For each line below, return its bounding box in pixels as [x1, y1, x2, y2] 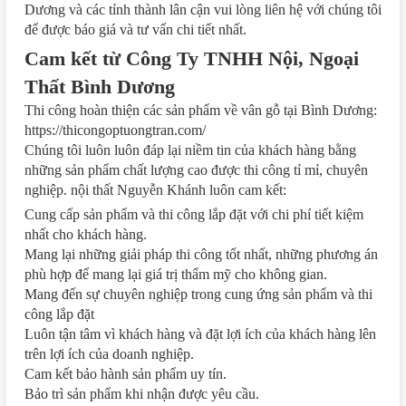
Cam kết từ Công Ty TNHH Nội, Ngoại [24, 46, 359, 70]
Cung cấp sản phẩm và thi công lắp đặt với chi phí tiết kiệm [24, 206, 363, 222]
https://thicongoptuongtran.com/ [24, 121, 206, 138]
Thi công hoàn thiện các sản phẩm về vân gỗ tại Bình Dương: [24, 101, 377, 118]
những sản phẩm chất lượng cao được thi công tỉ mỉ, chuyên [24, 161, 368, 178]
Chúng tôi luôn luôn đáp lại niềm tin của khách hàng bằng [24, 141, 356, 158]
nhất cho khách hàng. [24, 226, 147, 242]
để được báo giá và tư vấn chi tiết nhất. [24, 21, 246, 37]
